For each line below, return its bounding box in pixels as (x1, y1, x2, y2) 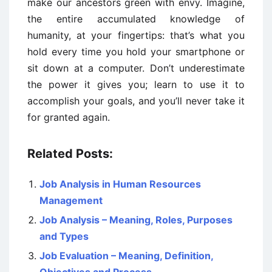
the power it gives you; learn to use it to (27, 78, 245, 91)
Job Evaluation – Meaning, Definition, (39, 250, 213, 262)
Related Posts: (27, 146, 113, 161)
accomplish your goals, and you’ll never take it (27, 95, 245, 107)
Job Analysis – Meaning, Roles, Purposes (39, 214, 233, 226)
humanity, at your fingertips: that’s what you (27, 29, 245, 42)
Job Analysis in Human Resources (39, 178, 201, 191)
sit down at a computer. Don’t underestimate (27, 62, 245, 75)
